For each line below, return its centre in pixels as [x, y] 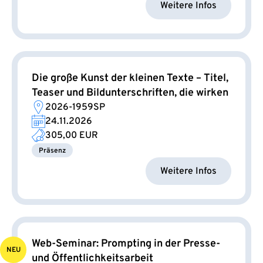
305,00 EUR [72, 136]
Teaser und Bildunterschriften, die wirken [130, 93]
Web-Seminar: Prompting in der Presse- [126, 244]
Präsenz [52, 151]
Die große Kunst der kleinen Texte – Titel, [130, 79]
